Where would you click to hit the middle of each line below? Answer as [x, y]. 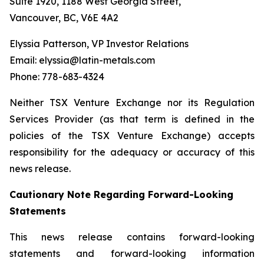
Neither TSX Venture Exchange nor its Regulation [132, 103]
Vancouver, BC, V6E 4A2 [64, 18]
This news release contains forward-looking [132, 237]
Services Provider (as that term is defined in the [132, 119]
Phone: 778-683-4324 [57, 77]
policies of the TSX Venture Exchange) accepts [132, 136]
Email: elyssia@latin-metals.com [82, 60]
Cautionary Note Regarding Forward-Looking [121, 195]
